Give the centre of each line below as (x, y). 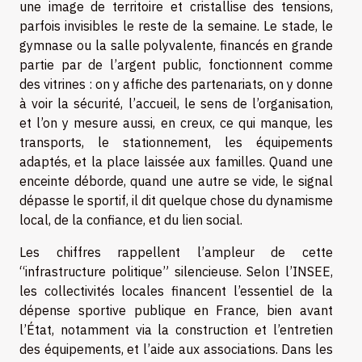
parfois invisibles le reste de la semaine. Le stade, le (176, 25)
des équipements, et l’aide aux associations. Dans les (176, 349)
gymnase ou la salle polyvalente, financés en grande (176, 45)
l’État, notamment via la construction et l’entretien (176, 329)
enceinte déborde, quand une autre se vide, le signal (176, 181)
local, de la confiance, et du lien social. (131, 219)
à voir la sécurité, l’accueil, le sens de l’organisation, (176, 103)
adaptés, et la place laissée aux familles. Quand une (176, 161)
